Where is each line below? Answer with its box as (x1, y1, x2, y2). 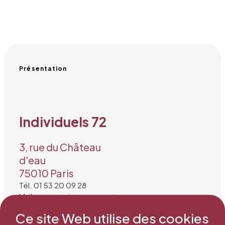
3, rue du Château (19, 141, 101, 154)
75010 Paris (19, 167, 74, 180)
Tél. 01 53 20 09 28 (19, 180, 86, 190)
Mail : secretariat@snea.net (19, 191, 116, 201)
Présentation (19, 65, 67, 72)
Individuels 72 (19, 113, 106, 130)
